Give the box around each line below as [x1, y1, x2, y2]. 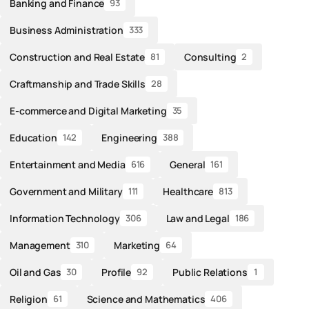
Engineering [101, 130, 157, 144]
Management [10, 238, 70, 252]
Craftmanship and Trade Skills [10, 77, 146, 90]
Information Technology [10, 211, 120, 225]
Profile [101, 265, 132, 279]
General [170, 157, 206, 171]
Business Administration [10, 23, 123, 37]
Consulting [183, 50, 237, 63]
